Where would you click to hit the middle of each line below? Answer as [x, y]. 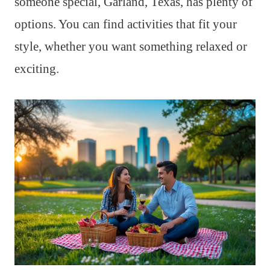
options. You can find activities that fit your [126, 24]
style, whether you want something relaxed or [131, 47]
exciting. [37, 69]
